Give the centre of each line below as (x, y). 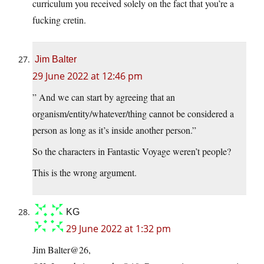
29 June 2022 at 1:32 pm (118, 228)
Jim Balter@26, (62, 249)
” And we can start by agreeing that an (104, 97)
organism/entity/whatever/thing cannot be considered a (133, 113)
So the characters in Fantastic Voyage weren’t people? (132, 151)
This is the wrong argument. (85, 172)
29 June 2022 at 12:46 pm (88, 76)
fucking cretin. (59, 19)
